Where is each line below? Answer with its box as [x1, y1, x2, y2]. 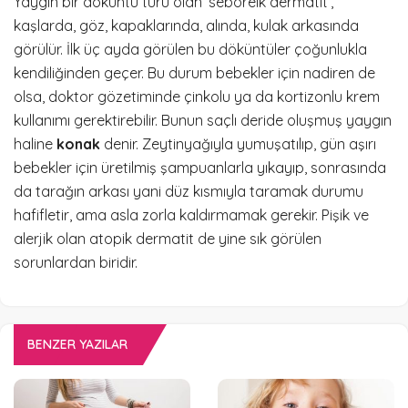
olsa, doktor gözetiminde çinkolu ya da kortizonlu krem [14, 87, 380, 107]
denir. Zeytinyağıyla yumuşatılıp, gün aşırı [100, 135, 376, 154]
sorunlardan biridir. [14, 253, 138, 272]
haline [14, 135, 56, 154]
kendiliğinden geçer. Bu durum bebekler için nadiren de [14, 64, 375, 83]
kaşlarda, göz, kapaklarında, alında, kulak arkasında [14, 16, 359, 36]
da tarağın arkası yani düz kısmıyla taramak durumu [14, 182, 363, 201]
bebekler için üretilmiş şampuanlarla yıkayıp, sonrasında [14, 158, 386, 178]
